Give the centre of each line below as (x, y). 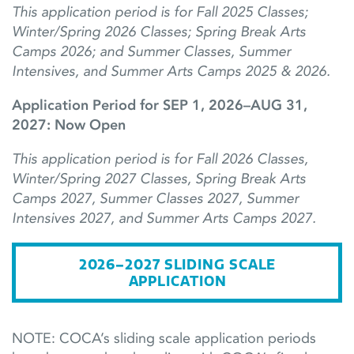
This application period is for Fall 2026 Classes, (160, 159)
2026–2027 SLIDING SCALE (177, 265)
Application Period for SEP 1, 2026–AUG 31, (160, 105)
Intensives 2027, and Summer (107, 218)
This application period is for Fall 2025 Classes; (160, 12)
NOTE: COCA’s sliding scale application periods (164, 339)
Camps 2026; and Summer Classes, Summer (151, 52)
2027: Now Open (69, 125)
